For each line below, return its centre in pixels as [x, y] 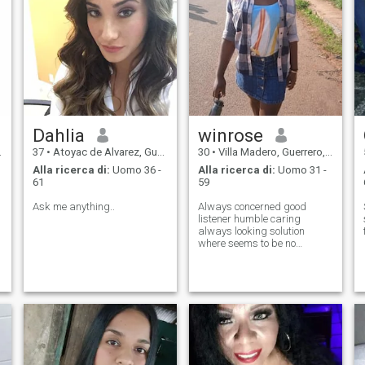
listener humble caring [249, 219]
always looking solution [251, 231]
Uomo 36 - [135, 170]
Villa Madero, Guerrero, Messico [270, 152]
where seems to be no [246, 244]
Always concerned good [252, 207]
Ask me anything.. [73, 207]
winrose [230, 135]
